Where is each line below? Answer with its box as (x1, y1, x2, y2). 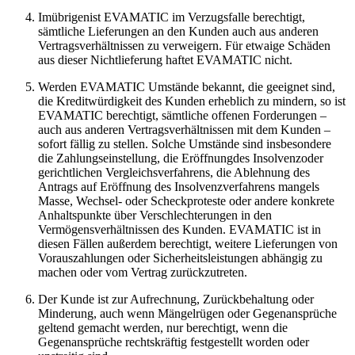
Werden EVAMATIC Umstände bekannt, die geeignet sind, (38, 79, 335, 94)
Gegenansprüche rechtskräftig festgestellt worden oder (38, 334, 309, 349)
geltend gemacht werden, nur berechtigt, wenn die (38, 320, 288, 334)
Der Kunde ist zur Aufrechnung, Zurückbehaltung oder (38, 292, 314, 306)
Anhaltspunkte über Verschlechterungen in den (38, 208, 272, 222)
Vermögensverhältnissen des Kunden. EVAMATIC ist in (38, 222, 321, 236)
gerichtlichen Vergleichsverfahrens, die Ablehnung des (38, 165, 310, 179)
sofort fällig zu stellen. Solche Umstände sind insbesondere (38, 136, 331, 151)
